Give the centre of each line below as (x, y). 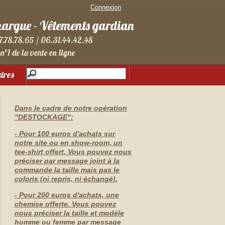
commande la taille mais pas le (67, 170)
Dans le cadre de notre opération (71, 108)
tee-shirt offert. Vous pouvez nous (73, 151)
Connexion (106, 7)
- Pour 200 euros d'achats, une (67, 195)
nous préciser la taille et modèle (69, 213)
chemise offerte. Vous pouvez (65, 204)
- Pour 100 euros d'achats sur (65, 133)
